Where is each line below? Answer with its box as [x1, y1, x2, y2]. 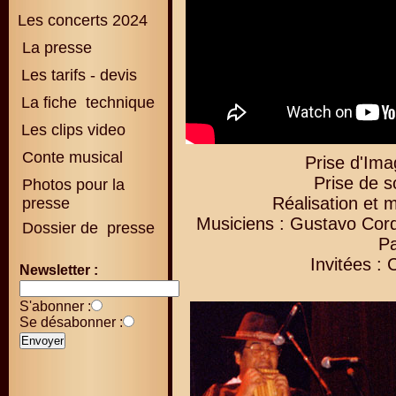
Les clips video [21, 121, 126, 139]
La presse [18, 39, 92, 57]
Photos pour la [18, 176, 125, 194]
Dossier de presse [18, 219, 155, 237]
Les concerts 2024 [18, 11, 148, 29]
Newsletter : [19, 263, 98, 278]
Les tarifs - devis [21, 66, 137, 84]
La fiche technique [21, 94, 155, 111]
